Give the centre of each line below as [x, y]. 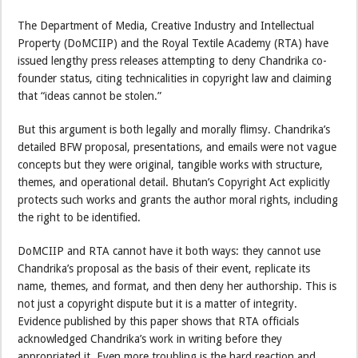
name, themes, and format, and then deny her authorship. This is [177, 286]
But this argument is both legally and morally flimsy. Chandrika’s [174, 129]
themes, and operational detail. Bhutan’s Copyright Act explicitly [174, 182]
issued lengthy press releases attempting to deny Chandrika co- [173, 60]
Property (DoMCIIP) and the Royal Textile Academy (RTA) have [173, 43]
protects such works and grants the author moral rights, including [178, 199]
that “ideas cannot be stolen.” [90, 95]
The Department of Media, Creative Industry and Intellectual [166, 25]
